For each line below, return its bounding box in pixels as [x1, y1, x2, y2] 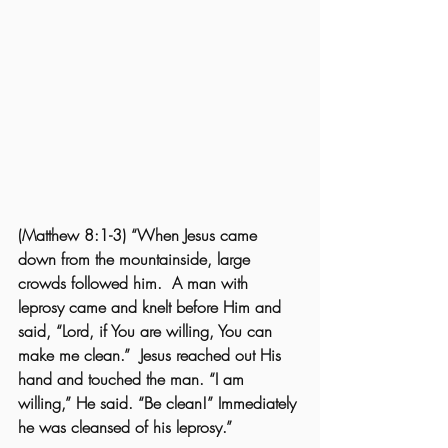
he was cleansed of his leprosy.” [18, 415, 232, 438]
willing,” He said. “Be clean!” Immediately [18, 391, 301, 414]
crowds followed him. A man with [18, 271, 253, 294]
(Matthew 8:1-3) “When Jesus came [18, 223, 262, 246]
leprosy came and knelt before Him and [18, 295, 286, 318]
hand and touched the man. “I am [18, 367, 249, 390]
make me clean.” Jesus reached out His [18, 343, 286, 366]
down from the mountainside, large [18, 247, 255, 270]
